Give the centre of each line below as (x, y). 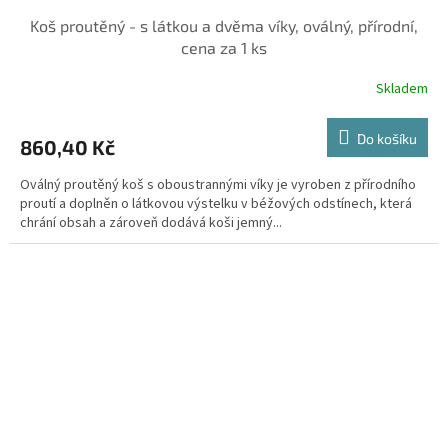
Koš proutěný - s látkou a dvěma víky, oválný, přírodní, (224, 26)
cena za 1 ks (224, 48)
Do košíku (387, 139)
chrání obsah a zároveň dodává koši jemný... (151, 223)
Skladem (402, 88)
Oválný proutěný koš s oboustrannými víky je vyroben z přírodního (218, 185)
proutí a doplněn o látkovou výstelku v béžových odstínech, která (216, 204)
